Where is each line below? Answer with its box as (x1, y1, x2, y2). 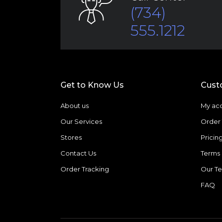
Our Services (60, 117, 102, 126)
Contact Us (60, 149, 96, 158)
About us (60, 102, 89, 110)
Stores (60, 133, 82, 142)
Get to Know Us (60, 80, 124, 90)
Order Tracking (60, 165, 109, 173)
